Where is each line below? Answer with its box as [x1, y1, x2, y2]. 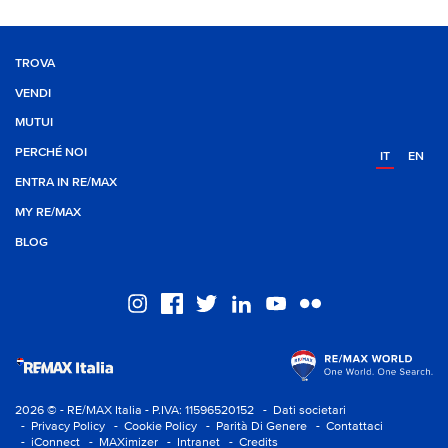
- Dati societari [257, 404, 346, 418]
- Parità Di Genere [200, 420, 307, 434]
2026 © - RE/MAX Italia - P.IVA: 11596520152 [15, 404, 257, 418]
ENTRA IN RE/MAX [15, 176, 117, 190]
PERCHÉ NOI [15, 146, 87, 160]
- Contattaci [310, 420, 383, 434]
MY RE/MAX [15, 206, 81, 220]
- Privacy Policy [15, 420, 105, 434]
